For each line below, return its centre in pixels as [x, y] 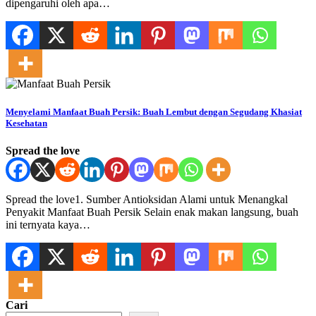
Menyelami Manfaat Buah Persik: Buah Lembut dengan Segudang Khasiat [154, 111]
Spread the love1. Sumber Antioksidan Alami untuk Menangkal [147, 199]
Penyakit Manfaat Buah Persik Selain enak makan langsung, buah [152, 212]
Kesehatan [26, 123]
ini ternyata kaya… [48, 224]
